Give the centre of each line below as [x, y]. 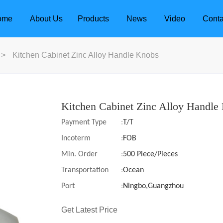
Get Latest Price [89, 210]
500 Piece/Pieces [150, 154]
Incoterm [76, 138]
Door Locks [139, 208]
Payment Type [84, 122]
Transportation [85, 170]
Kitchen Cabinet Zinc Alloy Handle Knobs [86, 55]
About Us [46, 19]
